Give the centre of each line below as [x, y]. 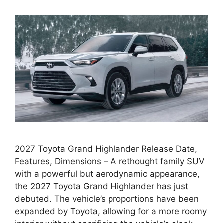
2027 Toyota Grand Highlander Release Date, [106, 149]
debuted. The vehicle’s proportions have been [107, 199]
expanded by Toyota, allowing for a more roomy [111, 211]
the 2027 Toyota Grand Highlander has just [102, 186]
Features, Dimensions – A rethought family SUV [110, 162]
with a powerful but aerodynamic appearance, [107, 174]
